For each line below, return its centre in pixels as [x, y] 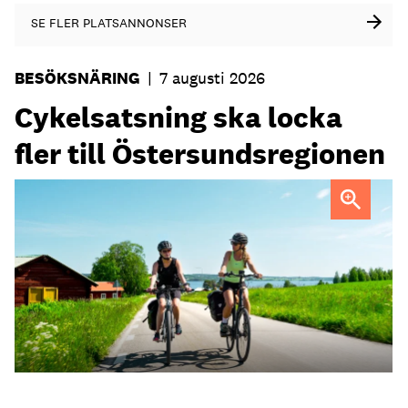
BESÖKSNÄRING [77, 77]
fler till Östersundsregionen [200, 153]
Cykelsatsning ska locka [178, 117]
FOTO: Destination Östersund [110, 203]
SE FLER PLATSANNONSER [109, 22]
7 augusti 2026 [212, 77]
